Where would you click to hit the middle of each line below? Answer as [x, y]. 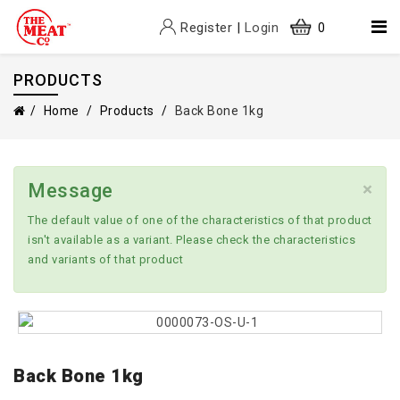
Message [71, 191]
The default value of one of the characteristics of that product [200, 220]
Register [207, 28]
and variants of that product [105, 259]
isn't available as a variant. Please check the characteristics [192, 240]
